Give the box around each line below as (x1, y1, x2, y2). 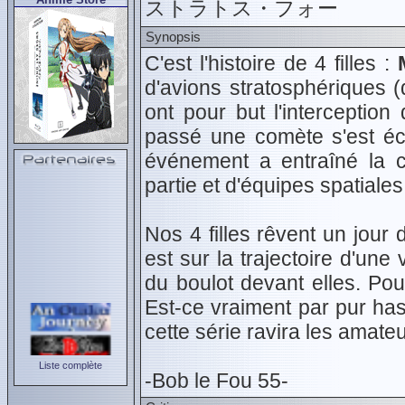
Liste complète (39, 360, 102, 371)
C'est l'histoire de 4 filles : (145, 52, 398, 75)
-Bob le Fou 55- (145, 369, 288, 392)
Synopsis (146, 29, 201, 44)
